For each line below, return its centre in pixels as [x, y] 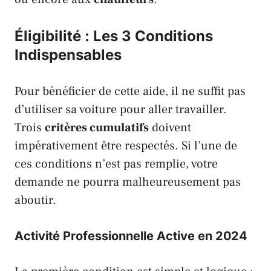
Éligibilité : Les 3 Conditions [114, 36]
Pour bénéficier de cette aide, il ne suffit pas [130, 91]
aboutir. [35, 200]
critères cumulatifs [97, 127]
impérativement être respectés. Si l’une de [126, 145]
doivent [170, 127]
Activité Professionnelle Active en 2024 [131, 236]
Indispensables [68, 54]
